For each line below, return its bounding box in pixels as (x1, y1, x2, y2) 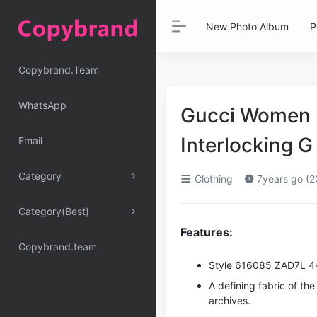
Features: (180, 225, 233, 239)
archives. (209, 294, 250, 306)
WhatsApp (18, 99, 67, 111)
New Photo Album (206, 20, 289, 33)
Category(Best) (18, 205, 89, 217)
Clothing (192, 173, 233, 185)
